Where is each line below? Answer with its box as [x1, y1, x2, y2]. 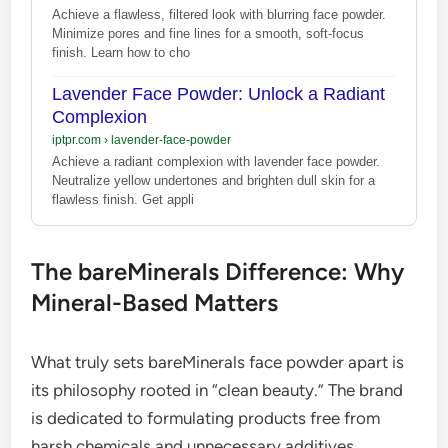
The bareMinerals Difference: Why [31, 256, 405, 286]
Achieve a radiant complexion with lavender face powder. [52, 153, 381, 169]
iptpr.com [52, 132, 105, 147]
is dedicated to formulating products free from [31, 407, 381, 428]
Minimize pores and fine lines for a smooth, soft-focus [52, 25, 365, 41]
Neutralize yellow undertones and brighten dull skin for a [52, 172, 376, 188]
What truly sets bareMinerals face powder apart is [31, 351, 405, 372]
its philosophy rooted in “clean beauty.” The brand [31, 379, 404, 400]
